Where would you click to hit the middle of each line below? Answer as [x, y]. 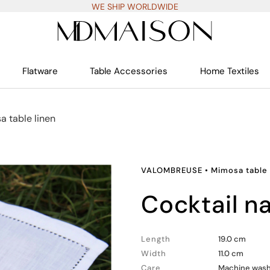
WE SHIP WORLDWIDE [135, 7]
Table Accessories [129, 71]
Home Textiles [229, 71]
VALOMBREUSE [172, 170]
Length [156, 239]
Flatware [40, 71]
